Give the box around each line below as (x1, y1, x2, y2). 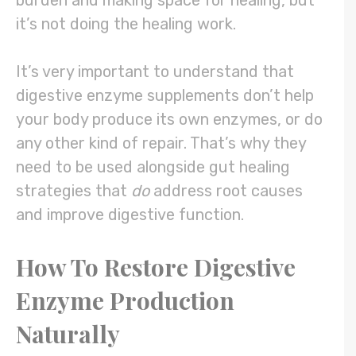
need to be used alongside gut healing (16, 157, 290, 177)
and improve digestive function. (16, 205, 248, 225)
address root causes (153, 181, 303, 201)
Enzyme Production (16, 284, 234, 317)
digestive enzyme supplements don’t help (16, 86, 314, 106)
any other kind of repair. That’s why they (16, 133, 306, 153)
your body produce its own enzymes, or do (16, 110, 323, 130)
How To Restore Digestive (16, 251, 296, 284)
